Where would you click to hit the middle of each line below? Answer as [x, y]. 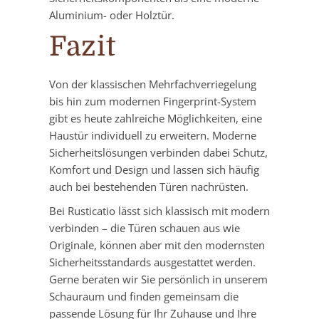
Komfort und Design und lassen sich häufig [154, 170]
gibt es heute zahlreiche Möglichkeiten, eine [156, 119]
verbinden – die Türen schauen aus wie [145, 228]
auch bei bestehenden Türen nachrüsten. [149, 187]
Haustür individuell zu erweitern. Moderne [153, 136]
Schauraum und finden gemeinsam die [144, 297]
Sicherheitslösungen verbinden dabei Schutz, [158, 153]
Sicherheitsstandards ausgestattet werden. [152, 262]
